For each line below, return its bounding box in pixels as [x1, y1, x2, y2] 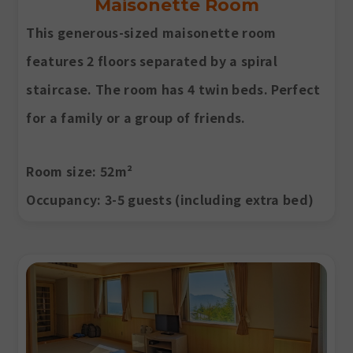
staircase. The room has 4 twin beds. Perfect [26, 80, 321, 99]
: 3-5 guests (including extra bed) [97, 190, 314, 210]
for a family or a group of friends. [26, 108, 246, 128]
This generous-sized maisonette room [26, 23, 277, 43]
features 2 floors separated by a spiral [26, 51, 277, 71]
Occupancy [26, 190, 98, 210]
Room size [26, 162, 93, 181]
